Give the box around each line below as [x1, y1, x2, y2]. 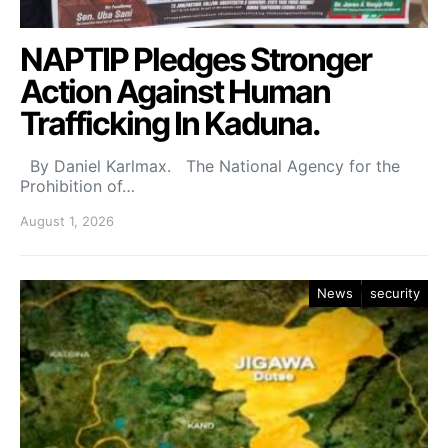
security [370, 284, 420, 301]
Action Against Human [20, 71, 330, 111]
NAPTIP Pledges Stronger [20, 39, 371, 79]
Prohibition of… [20, 175, 135, 196]
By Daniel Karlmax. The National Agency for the [20, 155, 400, 176]
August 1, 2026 [20, 212, 114, 229]
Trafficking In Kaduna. [20, 103, 320, 143]
